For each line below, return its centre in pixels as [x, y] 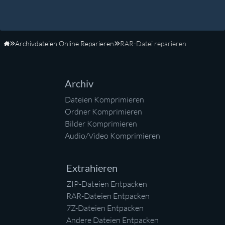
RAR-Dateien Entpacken [108, 196]
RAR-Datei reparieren [153, 44]
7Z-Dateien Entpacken [105, 208]
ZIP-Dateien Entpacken [107, 184]
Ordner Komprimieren [103, 112]
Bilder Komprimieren [101, 124]
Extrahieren [92, 168]
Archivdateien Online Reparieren [65, 44]
